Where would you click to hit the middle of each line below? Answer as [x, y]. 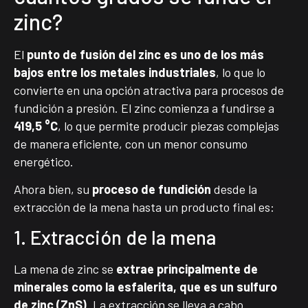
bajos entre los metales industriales [115, 73]
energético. [44, 162]
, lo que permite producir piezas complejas [168, 126]
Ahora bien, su [53, 189]
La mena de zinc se [65, 268]
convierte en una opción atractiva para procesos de [149, 90]
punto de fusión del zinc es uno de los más [145, 55]
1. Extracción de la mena [115, 237]
